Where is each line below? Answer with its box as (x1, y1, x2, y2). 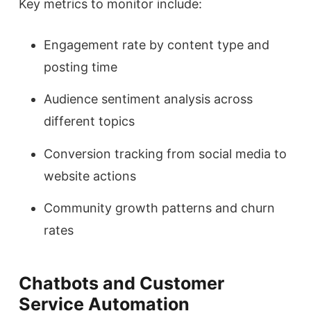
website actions (44, 168, 136, 183)
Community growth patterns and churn (44, 200, 275, 215)
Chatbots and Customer (19, 272, 224, 294)
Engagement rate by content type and (44, 37, 269, 52)
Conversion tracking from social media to (44, 146, 287, 161)
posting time (44, 59, 117, 74)
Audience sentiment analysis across (44, 92, 253, 107)
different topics (44, 114, 135, 129)
